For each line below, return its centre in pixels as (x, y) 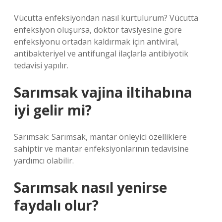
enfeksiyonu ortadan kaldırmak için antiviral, (96, 42)
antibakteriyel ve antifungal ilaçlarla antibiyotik (101, 54)
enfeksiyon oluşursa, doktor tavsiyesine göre (98, 30)
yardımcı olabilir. (44, 161)
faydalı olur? (56, 205)
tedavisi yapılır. (41, 65)
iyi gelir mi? (53, 110)
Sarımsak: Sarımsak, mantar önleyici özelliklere (100, 137)
